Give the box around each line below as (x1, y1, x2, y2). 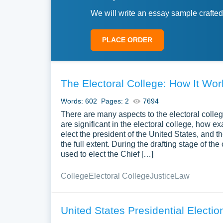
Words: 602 (61, 97, 97, 105)
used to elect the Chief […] (61, 150, 153, 158)
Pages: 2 (101, 97, 129, 105)
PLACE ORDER (102, 36, 152, 44)
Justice (150, 172, 175, 180)
